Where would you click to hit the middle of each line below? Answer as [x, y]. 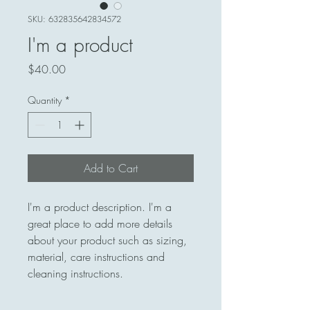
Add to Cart [111, 168]
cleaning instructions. [75, 273]
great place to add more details [100, 224]
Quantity [45, 100]
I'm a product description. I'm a [100, 207]
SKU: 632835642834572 [74, 19]
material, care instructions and [96, 257]
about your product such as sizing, [107, 240]
